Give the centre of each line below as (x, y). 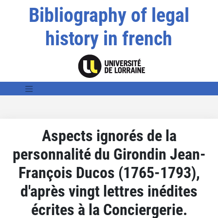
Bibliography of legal (109, 15)
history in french (109, 39)
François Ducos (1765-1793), (109, 173)
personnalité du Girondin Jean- (109, 154)
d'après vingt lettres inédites (109, 191)
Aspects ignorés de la (109, 136)
